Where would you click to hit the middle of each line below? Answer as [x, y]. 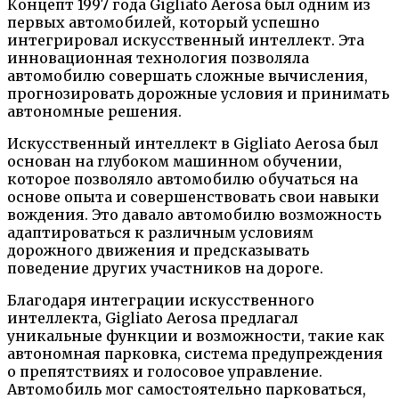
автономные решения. [94, 112]
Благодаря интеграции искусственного [161, 301]
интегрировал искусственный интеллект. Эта [186, 41]
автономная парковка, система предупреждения [195, 354]
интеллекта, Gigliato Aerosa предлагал [153, 318]
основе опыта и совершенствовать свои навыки [193, 197]
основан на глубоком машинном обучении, [175, 162]
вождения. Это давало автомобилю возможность [194, 215]
